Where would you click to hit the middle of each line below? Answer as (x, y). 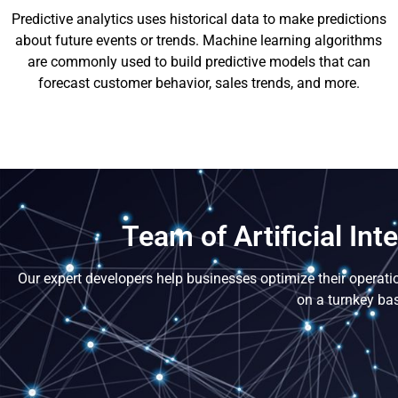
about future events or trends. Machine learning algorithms (199, 41)
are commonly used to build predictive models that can (199, 62)
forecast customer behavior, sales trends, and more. (199, 84)
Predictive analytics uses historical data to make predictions (199, 20)
